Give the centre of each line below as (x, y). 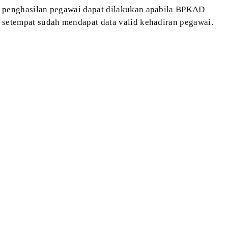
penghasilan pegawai (42, 9)
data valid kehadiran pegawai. (156, 22)
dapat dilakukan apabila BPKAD (143, 9)
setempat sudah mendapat (50, 22)
